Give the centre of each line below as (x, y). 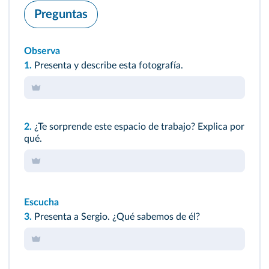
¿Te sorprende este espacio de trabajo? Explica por (138, 126)
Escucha (41, 202)
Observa (42, 51)
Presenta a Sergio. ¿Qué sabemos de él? (116, 216)
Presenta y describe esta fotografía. (107, 65)
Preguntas (61, 14)
